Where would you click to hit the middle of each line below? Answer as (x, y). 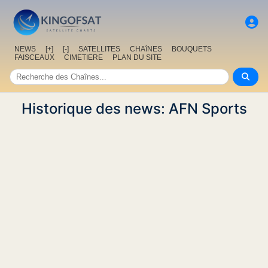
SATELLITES (99, 49)
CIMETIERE (83, 58)
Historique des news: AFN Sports (134, 109)
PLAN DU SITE (137, 58)
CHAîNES (146, 49)
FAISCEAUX (34, 58)
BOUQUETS (192, 49)
